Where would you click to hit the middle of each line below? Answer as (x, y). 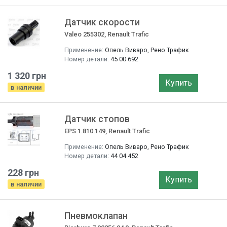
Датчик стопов (97, 119)
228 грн (23, 173)
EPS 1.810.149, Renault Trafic (107, 131)
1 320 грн (27, 76)
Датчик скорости (102, 22)
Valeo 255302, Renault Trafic (107, 34)
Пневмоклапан (96, 216)
